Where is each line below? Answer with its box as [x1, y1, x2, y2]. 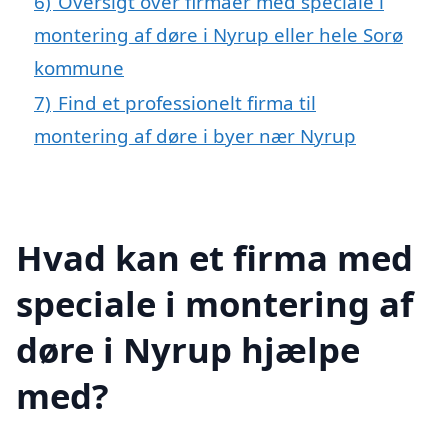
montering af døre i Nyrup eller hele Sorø [34, 22, 403, 48]
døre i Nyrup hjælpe [16, 325, 360, 373]
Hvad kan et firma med [16, 233, 413, 281]
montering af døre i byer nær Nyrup [34, 123, 356, 149]
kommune [34, 55, 124, 81]
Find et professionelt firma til [58, 90, 316, 116]
